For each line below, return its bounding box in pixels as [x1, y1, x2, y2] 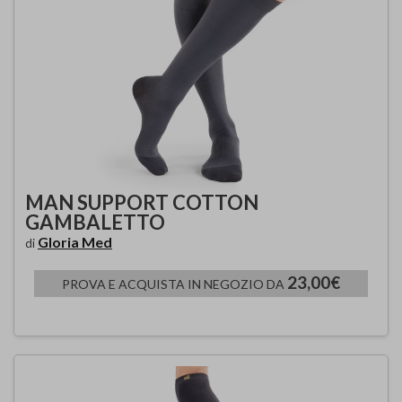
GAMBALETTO [25, 209, 165, 234]
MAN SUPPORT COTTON [25, 189, 258, 214]
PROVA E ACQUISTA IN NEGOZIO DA [62, 275, 287, 292]
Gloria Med [38, 232, 112, 250]
